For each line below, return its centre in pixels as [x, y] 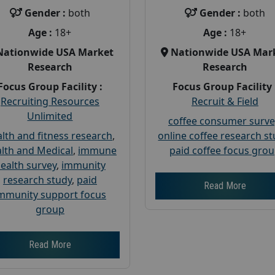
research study [37, 180]
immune [97, 150]
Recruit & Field [225, 101]
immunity [83, 165]
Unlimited [50, 116]
